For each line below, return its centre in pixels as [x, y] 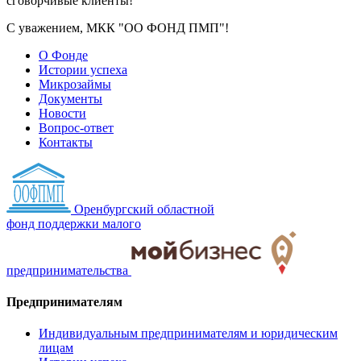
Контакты [66, 143]
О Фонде [63, 56]
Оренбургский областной [144, 210]
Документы [71, 99]
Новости [62, 114]
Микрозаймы [75, 85]
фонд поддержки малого [74, 224]
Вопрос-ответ [76, 128]
